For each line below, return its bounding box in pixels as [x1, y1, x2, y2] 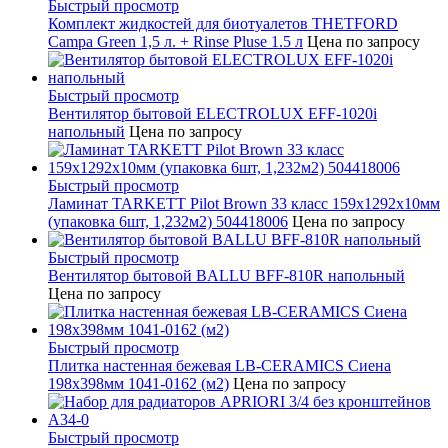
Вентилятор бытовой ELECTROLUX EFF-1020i [48, 105, 377, 122]
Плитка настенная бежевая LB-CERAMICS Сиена [48, 357, 391, 374]
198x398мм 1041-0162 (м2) [48, 375, 229, 392]
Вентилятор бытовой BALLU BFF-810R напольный [48, 267, 405, 284]
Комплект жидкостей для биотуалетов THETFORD [48, 15, 398, 32]
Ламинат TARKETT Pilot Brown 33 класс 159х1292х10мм [48, 195, 440, 212]
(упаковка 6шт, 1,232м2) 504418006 [48, 213, 288, 230]
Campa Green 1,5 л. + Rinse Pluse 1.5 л [48, 33, 303, 50]
